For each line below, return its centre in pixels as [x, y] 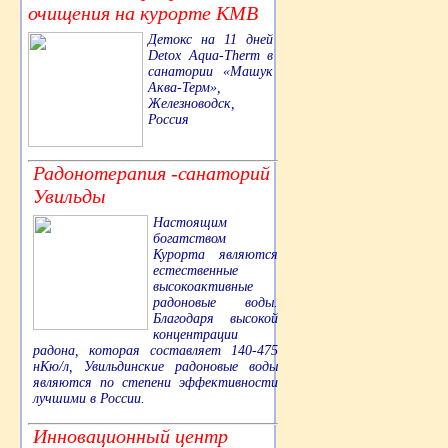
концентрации [195, 334]
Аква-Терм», [184, 87]
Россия [168, 119]
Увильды [69, 195]
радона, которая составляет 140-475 [155, 350]
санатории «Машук [210, 71]
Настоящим [190, 222]
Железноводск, [191, 103]
